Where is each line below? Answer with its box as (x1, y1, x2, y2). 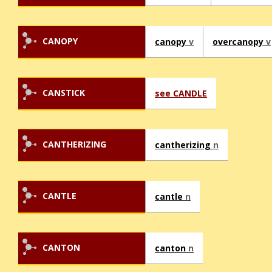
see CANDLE (155, 87, 207, 100)
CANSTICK (42, 87, 85, 99)
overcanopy (212, 36, 266, 48)
